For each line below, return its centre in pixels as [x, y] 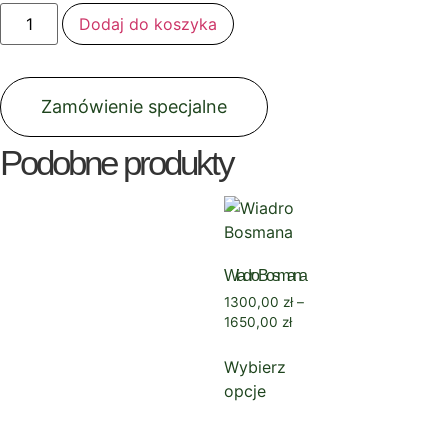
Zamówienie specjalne [134, 106]
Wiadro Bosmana [264, 275]
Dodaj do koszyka [148, 23]
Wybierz [255, 366]
